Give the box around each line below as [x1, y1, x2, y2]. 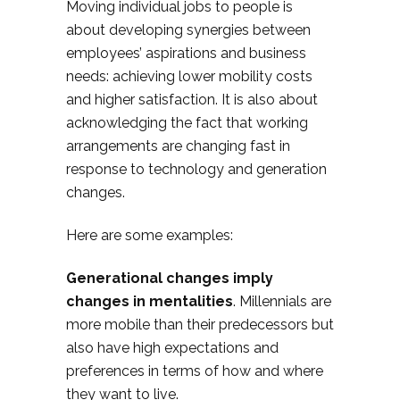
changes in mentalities [66, 293, 233, 310]
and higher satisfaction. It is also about [66, 91, 318, 108]
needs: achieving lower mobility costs [66, 68, 312, 85]
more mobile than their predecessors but [66, 316, 334, 333]
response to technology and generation [66, 161, 327, 178]
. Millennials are [233, 293, 331, 310]
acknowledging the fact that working [66, 114, 308, 131]
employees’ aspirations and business [66, 45, 306, 62]
